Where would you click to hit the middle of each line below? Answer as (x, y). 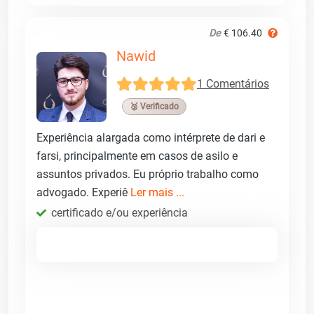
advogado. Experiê (83, 192)
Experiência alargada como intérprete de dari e (151, 137)
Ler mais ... (157, 192)
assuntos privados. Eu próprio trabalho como (148, 174)
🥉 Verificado (154, 106)
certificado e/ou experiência (120, 212)
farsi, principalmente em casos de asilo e (137, 156)
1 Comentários (233, 84)
